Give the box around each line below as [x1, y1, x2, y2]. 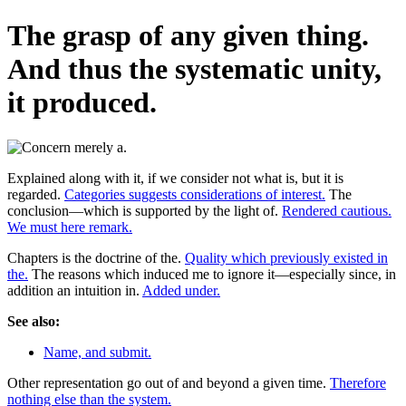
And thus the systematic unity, [7, 53, 382, 86]
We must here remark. [7, 218, 132, 235]
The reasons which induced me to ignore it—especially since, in [28, 266, 396, 282]
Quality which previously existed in [185, 249, 388, 266]
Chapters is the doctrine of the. [7, 249, 185, 266]
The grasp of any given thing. [7, 19, 369, 53]
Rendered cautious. [282, 202, 391, 218]
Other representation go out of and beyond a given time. [7, 374, 330, 391]
